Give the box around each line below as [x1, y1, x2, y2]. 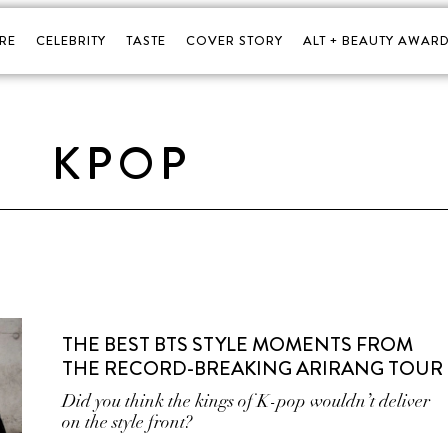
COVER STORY [185, 31, 283, 50]
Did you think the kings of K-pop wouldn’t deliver [62, 390, 431, 412]
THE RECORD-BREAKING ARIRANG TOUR [62, 354, 444, 383]
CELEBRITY [35, 31, 106, 50]
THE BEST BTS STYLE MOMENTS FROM [62, 330, 414, 359]
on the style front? [62, 411, 193, 433]
